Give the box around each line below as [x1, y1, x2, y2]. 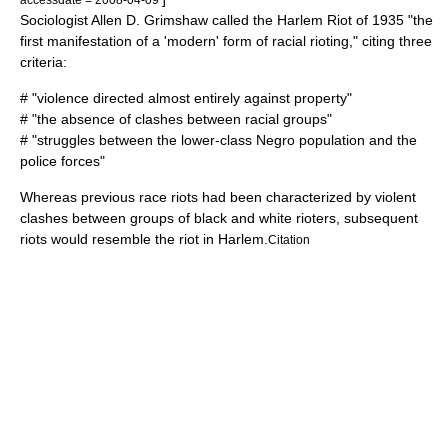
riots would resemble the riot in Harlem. [20, 231, 268, 247]
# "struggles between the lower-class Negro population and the [20, 132, 417, 148]
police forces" [20, 153, 105, 169]
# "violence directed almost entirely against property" [20, 90, 352, 106]
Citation [268, 233, 310, 246]
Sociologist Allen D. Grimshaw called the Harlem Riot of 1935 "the [20, 12, 433, 28]
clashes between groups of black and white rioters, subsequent [20, 210, 418, 226]
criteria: [20, 54, 67, 70]
